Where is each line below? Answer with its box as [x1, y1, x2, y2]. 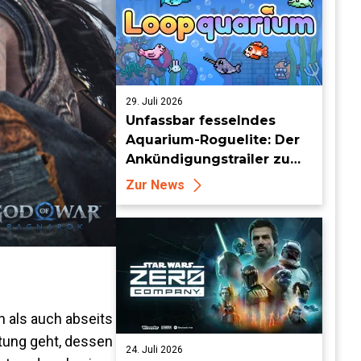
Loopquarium [126, 171, 219, 186]
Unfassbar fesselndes [126, 113, 276, 128]
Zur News [126, 177, 185, 193]
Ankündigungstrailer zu [126, 151, 290, 167]
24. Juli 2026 [126, 344, 183, 355]
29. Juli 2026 [126, 96, 183, 107]
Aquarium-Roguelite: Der [126, 132, 300, 147]
